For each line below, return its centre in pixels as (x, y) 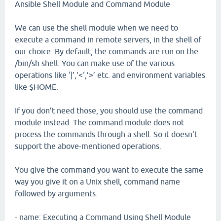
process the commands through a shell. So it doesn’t (106, 134)
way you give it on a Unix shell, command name (97, 182)
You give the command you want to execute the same (109, 170)
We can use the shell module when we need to (96, 28)
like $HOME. (37, 87)
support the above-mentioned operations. (88, 146)
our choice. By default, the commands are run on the (107, 51)
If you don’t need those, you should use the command (109, 110)
